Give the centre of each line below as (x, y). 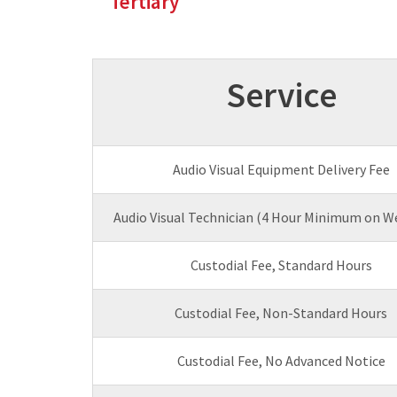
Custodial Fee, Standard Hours (281, 265)
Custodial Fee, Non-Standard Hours (281, 313)
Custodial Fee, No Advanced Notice (281, 361)
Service (281, 95)
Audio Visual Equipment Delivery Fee (281, 170)
